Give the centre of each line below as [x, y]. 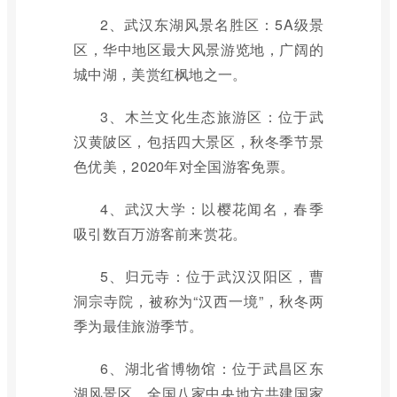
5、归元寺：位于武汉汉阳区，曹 [212, 276]
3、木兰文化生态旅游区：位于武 [212, 117]
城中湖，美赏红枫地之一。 [160, 74]
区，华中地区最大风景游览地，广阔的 [198, 49]
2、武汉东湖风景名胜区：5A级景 [212, 24]
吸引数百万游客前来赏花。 [160, 234]
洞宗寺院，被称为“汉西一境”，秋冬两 [198, 301]
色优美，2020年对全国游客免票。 [184, 166]
